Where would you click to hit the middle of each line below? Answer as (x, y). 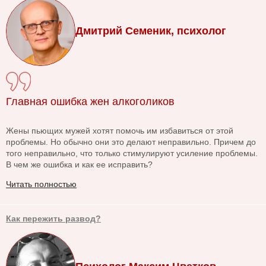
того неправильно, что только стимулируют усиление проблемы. (132, 153)
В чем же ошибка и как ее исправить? (79, 165)
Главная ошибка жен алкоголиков (90, 102)
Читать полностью (41, 184)
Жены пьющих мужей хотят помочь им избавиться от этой (120, 131)
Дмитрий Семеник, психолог (151, 31)
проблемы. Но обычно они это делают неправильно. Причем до (131, 142)
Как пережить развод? (53, 219)
